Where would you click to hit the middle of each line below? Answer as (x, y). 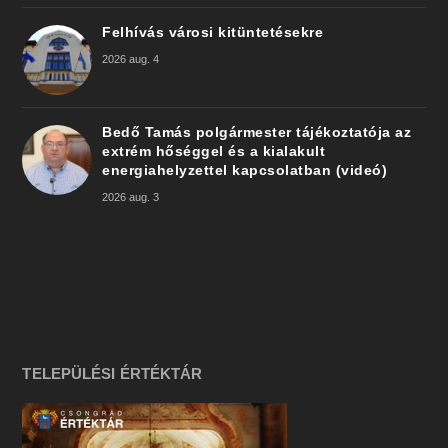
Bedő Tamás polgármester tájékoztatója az (257, 132)
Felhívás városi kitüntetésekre (213, 32)
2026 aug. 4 (131, 59)
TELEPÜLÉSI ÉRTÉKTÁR (112, 374)
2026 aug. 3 (131, 197)
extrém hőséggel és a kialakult (214, 151)
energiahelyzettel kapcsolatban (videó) (245, 170)
